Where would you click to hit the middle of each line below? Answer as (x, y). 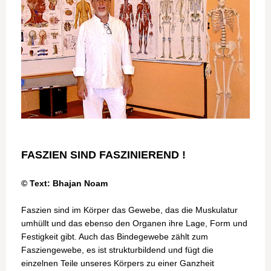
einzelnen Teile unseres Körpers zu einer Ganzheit (118, 263)
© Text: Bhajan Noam (64, 183)
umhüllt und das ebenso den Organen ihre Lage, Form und (134, 223)
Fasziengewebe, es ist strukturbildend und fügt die (117, 250)
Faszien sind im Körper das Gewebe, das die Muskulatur (129, 210)
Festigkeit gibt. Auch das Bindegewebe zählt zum (115, 236)
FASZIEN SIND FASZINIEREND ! (103, 155)
